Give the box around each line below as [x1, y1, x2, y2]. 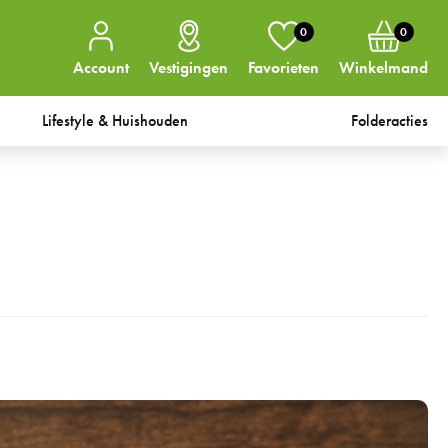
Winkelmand [339, 57, 428, 78]
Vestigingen [149, 57, 228, 78]
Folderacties [351, 110, 428, 131]
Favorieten [248, 57, 319, 78]
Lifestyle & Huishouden [42, 110, 189, 131]
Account [73, 57, 129, 78]
